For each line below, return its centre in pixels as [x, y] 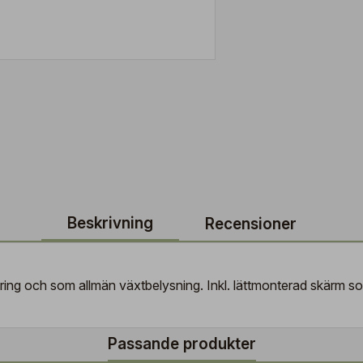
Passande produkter [181, 344]
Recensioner [250, 224]
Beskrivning [110, 223]
